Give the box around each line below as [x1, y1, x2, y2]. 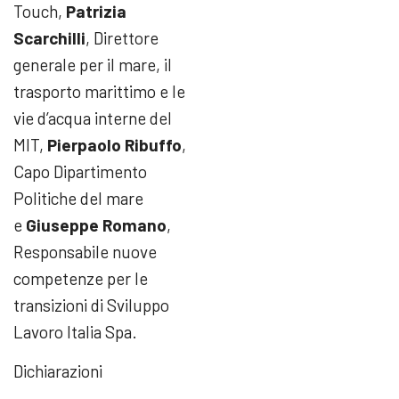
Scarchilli [13, 27, 85, 48]
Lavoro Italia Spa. [13, 321, 137, 342]
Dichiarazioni [13, 361, 102, 382]
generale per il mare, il [13, 53, 172, 75]
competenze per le [13, 267, 148, 289]
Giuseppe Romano [26, 214, 167, 235]
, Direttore [85, 27, 159, 48]
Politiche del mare [13, 187, 143, 208]
